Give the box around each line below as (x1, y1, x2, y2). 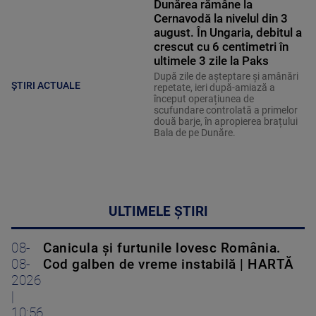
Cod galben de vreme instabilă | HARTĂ (43, 256, 294, 272)
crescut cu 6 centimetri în (153, 39, 288, 54)
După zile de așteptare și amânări (153, 70, 298, 82)
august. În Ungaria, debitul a (153, 25, 302, 39)
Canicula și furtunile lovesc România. (43, 240, 281, 256)
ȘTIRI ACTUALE (11, 79, 80, 91)
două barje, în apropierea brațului (153, 115, 298, 127)
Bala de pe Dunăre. (153, 126, 236, 138)
